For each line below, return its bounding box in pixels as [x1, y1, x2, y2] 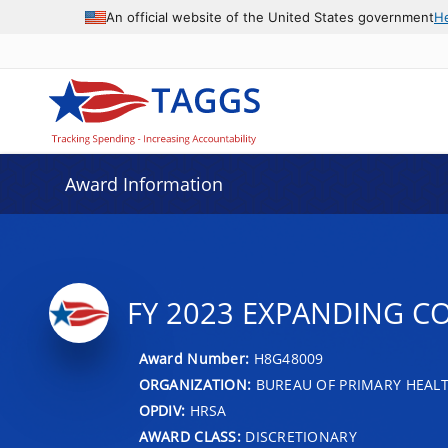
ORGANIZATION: [138, 374, 252, 394]
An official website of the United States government [106, 8, 434, 25]
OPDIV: [138, 400, 186, 420]
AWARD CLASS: [138, 426, 241, 446]
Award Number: [138, 348, 254, 368]
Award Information [64, 172, 223, 196]
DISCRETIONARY [240, 426, 357, 446]
